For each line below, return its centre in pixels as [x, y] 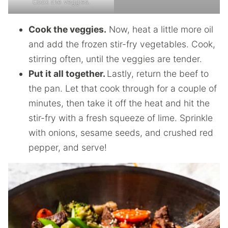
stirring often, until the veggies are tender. [115, 59]
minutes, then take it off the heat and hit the [119, 103]
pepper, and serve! [68, 147]
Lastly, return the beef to [158, 73]
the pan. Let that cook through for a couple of [123, 88]
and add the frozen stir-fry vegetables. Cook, [122, 44]
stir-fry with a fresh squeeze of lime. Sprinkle [121, 118]
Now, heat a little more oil [160, 29]
